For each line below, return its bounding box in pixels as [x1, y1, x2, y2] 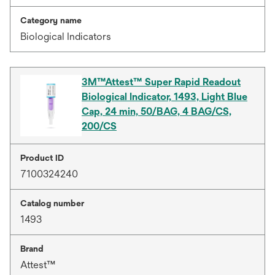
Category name [20, 15, 82, 25]
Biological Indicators [20, 31, 111, 42]
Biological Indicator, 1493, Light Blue [82, 91, 247, 103]
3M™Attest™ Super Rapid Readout [82, 76, 241, 88]
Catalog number [20, 198, 84, 208]
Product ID [20, 153, 64, 163]
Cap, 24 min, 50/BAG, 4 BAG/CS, [82, 106, 231, 117]
